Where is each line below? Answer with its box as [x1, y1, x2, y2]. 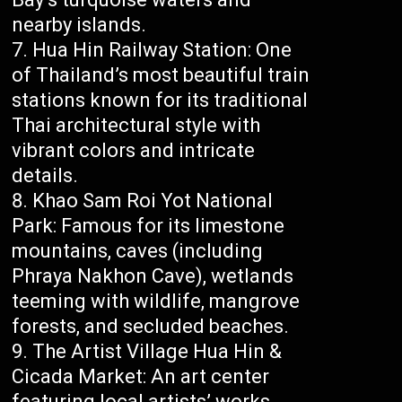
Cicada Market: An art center [12, 365, 270, 389]
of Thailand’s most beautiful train [12, 64, 310, 87]
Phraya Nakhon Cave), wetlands [12, 265, 294, 288]
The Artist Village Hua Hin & [32, 340, 283, 363]
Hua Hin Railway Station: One [32, 39, 293, 62]
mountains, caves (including [12, 240, 264, 263]
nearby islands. [12, 13, 147, 37]
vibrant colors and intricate [12, 139, 256, 162]
